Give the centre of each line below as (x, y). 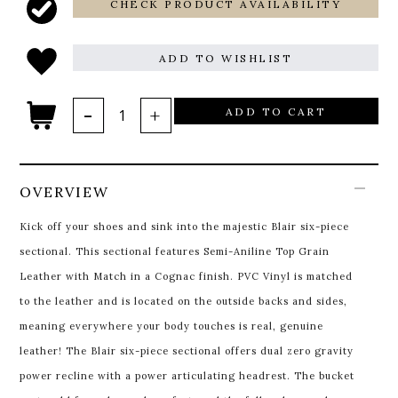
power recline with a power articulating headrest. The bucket (187, 376)
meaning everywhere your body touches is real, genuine (172, 326)
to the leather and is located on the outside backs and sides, (184, 302)
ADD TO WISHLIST (226, 58)
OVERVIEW (65, 192)
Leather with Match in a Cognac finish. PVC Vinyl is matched (187, 277)
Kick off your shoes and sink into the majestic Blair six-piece (185, 227)
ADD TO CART (276, 111)
